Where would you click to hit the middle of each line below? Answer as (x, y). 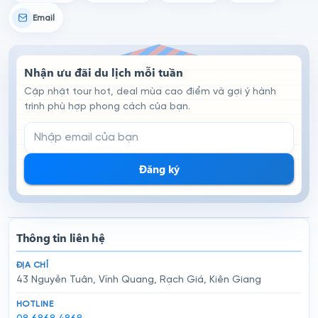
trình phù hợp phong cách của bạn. (107, 107)
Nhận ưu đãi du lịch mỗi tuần (104, 72)
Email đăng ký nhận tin (79, 130)
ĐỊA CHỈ (33, 265)
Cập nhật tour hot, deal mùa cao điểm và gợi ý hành (150, 92)
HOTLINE (35, 305)
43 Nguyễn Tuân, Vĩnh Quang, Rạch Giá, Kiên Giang (139, 280)
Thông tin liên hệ (61, 238)
